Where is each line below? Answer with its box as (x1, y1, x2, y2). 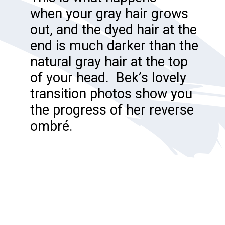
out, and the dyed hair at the (30, 21, 197, 38)
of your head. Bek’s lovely (30, 69, 186, 86)
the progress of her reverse (30, 101, 194, 118)
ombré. (30, 118, 73, 134)
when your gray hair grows (30, 5, 188, 22)
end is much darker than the (30, 37, 198, 54)
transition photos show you (30, 85, 192, 102)
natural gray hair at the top (30, 53, 188, 70)
